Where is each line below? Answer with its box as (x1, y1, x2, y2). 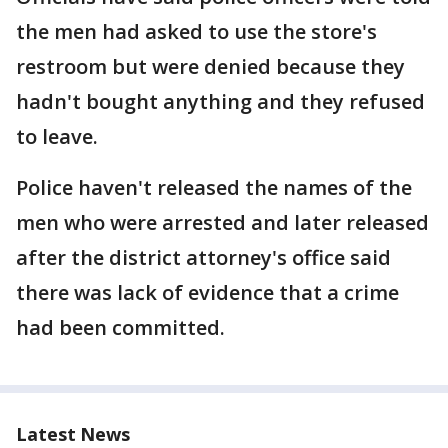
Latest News (16, 422, 130, 446)
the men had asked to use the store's (16, 18, 377, 45)
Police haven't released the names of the (16, 174, 412, 201)
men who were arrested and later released (16, 209, 429, 236)
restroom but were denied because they (16, 53, 405, 80)
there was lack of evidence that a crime (16, 279, 399, 306)
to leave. (16, 123, 98, 150)
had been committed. (16, 314, 225, 341)
